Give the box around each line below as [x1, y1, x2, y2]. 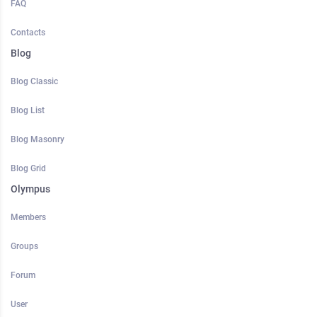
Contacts [11, 28, 45, 38]
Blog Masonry [11, 134, 64, 145]
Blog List [11, 105, 45, 116]
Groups [11, 241, 38, 252]
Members [11, 212, 46, 223]
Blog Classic [11, 76, 58, 87]
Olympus [11, 183, 50, 195]
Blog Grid [11, 163, 46, 174]
